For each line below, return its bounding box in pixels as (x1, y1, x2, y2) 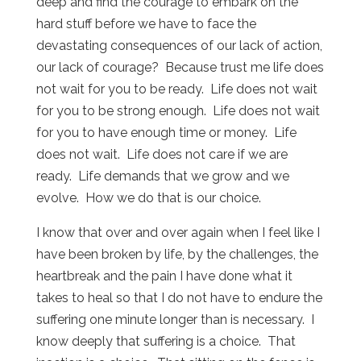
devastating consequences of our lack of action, (35, 37, 322, 53)
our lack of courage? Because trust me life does (35, 59, 324, 75)
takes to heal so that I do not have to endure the (35, 289, 322, 305)
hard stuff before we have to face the (35, 15, 256, 31)
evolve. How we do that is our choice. (35, 189, 268, 205)
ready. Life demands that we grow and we (35, 168, 289, 184)
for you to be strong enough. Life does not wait (35, 102, 320, 118)
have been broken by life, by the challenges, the (35, 246, 318, 262)
